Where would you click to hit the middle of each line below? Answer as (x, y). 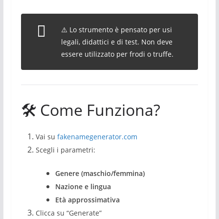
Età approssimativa (87, 200)
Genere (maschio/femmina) (100, 173)
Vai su (46, 137)
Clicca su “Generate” (68, 213)
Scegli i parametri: (65, 150)
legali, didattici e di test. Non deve (117, 42)
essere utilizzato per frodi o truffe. (117, 54)
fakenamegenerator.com (97, 137)
